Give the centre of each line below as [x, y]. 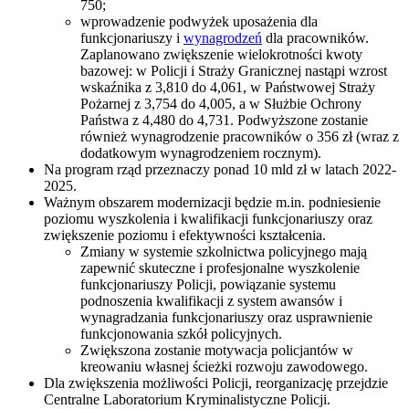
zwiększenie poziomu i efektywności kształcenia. [185, 235]
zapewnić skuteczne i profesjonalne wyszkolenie [220, 267]
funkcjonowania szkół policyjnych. [181, 333]
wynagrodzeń [223, 37]
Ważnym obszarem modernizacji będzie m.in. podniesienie [212, 202]
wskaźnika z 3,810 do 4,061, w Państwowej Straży [228, 87]
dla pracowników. [315, 37]
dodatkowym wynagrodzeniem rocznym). [201, 152]
